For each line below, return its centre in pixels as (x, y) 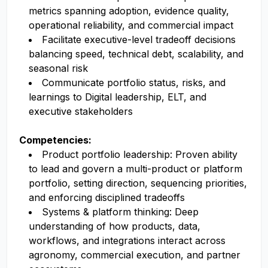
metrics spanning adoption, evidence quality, (129, 11)
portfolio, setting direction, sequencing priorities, (138, 183)
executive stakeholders (81, 111)
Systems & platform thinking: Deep (120, 212)
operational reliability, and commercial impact (131, 25)
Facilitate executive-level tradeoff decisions (139, 39)
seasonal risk (58, 68)
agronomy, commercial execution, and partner (135, 255)
